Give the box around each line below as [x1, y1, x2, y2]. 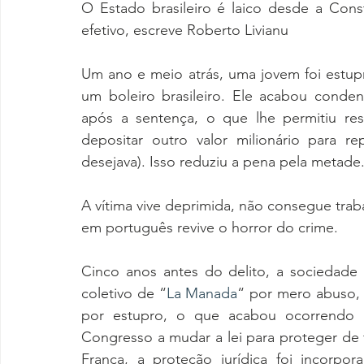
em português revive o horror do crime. [81, 219, 338, 236]
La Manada [166, 284, 238, 302]
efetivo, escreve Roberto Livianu [81, 21, 288, 39]
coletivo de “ [81, 284, 167, 302]
